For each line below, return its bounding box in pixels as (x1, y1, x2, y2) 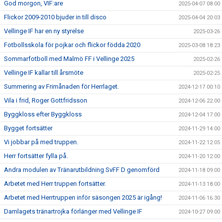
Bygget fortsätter (4, 124, 53, 132)
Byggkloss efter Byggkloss (4, 111, 82, 118)
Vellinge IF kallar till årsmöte (4, 69, 83, 76)
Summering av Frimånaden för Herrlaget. (4, 83, 119, 90)
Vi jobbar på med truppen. (4, 138, 78, 146)
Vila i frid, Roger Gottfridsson (4, 97, 87, 104)
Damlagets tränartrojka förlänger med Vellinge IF (4, 208, 142, 215)
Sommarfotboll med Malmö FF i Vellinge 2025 (4, 55, 134, 62)
